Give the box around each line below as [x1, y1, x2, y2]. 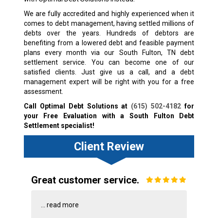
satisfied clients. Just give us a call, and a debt [23, 68, 195, 76]
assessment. [23, 87, 63, 95]
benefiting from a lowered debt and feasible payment [23, 38, 195, 47]
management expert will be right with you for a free [23, 77, 195, 86]
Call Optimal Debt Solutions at [23, 102, 131, 110]
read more [46, 200, 79, 209]
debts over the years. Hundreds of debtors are [23, 29, 195, 37]
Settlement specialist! [23, 121, 94, 129]
